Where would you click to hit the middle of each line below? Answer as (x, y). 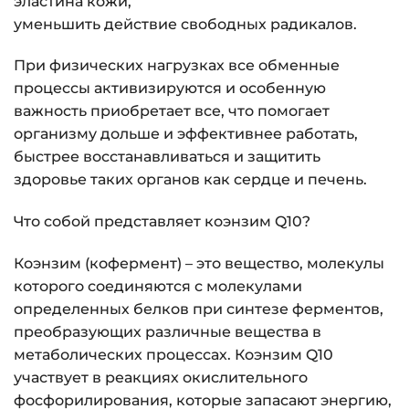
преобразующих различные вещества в (168, 332)
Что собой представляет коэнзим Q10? (162, 222)
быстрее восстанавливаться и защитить (167, 157)
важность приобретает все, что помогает (172, 111)
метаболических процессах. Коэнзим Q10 (173, 355)
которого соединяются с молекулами (158, 287)
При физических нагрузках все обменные (177, 66)
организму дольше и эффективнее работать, (186, 134)
